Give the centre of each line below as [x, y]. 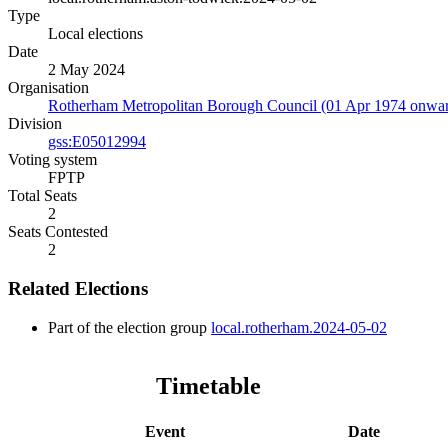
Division [35, 124]
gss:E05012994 [97, 142]
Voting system [52, 160]
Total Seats [42, 196]
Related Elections [78, 289]
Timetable [208, 385]
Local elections [95, 34]
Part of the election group [129, 327]
